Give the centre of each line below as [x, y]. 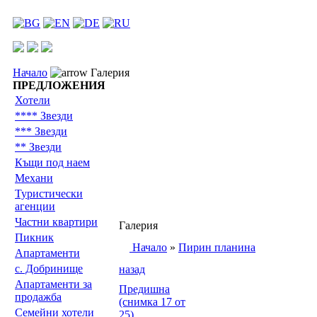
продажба [38, 297]
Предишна [144, 289]
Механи [34, 178]
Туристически [49, 194]
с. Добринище [49, 269]
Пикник [34, 237]
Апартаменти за [53, 284]
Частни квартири [56, 222]
